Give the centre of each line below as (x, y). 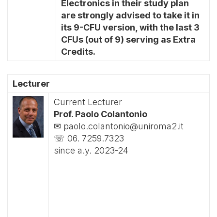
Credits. (78, 52)
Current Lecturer (88, 102)
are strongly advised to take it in (130, 15)
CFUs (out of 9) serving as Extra (128, 40)
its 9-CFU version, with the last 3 (130, 28)
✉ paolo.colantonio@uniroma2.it (119, 126)
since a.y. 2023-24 (91, 151)
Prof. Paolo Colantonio (101, 114)
